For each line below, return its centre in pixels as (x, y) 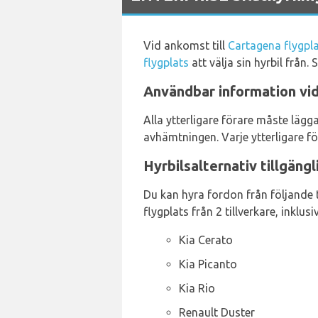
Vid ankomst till (186, 45)
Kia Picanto (208, 264)
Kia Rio (197, 288)
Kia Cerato (206, 240)
